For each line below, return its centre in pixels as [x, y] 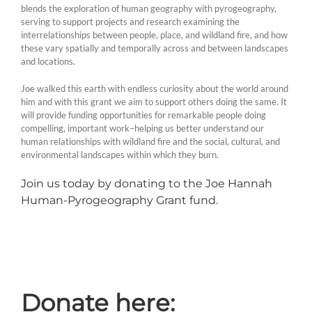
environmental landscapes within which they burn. [120, 154]
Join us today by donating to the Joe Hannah [147, 183]
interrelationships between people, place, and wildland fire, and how [154, 34]
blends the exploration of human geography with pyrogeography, [149, 8]
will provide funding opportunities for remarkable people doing [143, 115]
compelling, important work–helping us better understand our [142, 128]
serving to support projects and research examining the [130, 21]
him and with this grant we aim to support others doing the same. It [154, 101]
